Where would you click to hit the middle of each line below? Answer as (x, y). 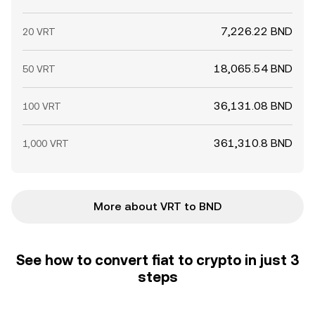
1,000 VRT (46, 143)
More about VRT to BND (157, 206)
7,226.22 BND (257, 31)
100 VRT (42, 106)
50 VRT (39, 69)
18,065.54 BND (253, 69)
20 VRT (39, 32)
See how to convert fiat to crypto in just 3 (157, 260)
